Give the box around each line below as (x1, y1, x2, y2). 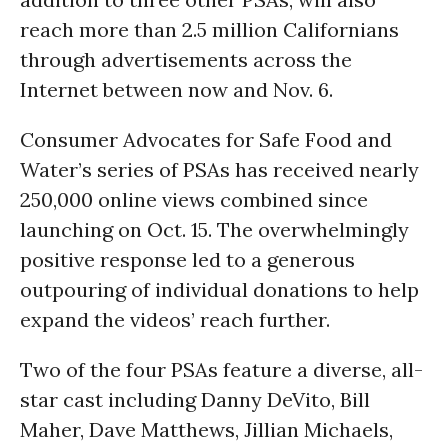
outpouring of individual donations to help (20, 277, 419, 302)
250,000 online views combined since (20, 187, 368, 212)
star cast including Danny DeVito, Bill (20, 387, 370, 412)
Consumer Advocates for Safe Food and (20, 127, 392, 152)
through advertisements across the (20, 47, 352, 72)
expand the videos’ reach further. (20, 307, 330, 332)
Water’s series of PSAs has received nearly (20, 157, 419, 182)
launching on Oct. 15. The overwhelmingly (20, 217, 409, 242)
